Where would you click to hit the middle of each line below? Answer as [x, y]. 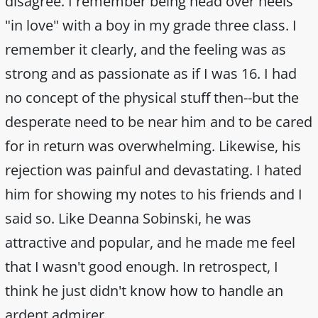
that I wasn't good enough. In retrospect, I [142, 266]
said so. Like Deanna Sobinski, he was [128, 218]
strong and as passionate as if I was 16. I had [151, 73]
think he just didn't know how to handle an [144, 290]
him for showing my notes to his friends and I [154, 194]
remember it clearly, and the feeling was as [146, 49]
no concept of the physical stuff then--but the [152, 97]
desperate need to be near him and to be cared [159, 121]
